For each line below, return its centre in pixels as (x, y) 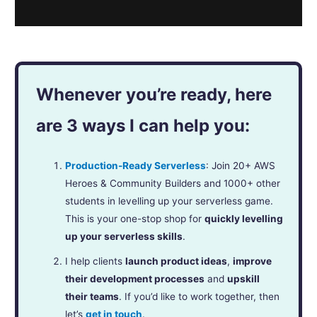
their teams (92, 296)
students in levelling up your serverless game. (169, 201)
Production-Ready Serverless (136, 165)
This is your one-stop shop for (135, 218)
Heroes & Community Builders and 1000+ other (173, 183)
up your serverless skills (124, 236)
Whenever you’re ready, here (154, 94)
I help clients (96, 261)
